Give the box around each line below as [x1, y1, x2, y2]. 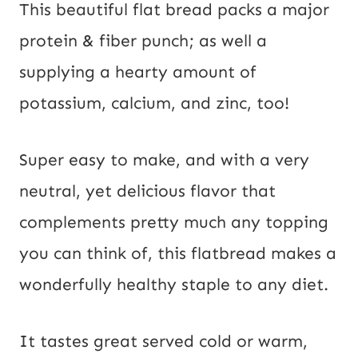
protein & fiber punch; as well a [19, 30, 267, 52]
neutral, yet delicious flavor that [19, 181, 276, 202]
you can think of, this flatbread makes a [19, 243, 336, 265]
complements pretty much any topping [19, 212, 328, 233]
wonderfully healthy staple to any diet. [19, 274, 328, 296]
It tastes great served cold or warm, [19, 331, 308, 352]
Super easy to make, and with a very [19, 149, 309, 171]
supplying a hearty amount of [19, 62, 257, 83]
